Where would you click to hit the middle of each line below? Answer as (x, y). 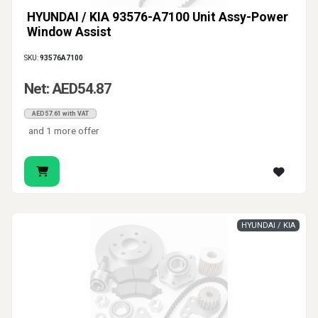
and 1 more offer (64, 131)
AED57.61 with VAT (60, 114)
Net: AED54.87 (68, 89)
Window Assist (69, 32)
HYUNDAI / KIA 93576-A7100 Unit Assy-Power (158, 17)
